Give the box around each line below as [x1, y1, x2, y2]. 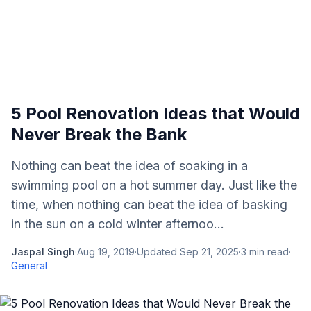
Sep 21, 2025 [180, 246, 239, 258]
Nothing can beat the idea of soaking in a [11, 158, 248, 173]
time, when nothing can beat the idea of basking [11, 197, 287, 212]
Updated [137, 246, 180, 258]
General [11, 260, 47, 271]
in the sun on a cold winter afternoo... [11, 217, 224, 231]
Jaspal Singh [11, 246, 75, 258]
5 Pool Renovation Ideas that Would [11, 103, 300, 124]
